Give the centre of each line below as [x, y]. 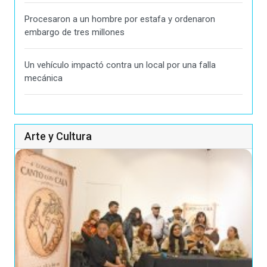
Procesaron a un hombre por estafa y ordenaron [120, 19]
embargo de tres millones [74, 32]
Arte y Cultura [58, 136]
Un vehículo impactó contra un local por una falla [120, 65]
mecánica [44, 78]
